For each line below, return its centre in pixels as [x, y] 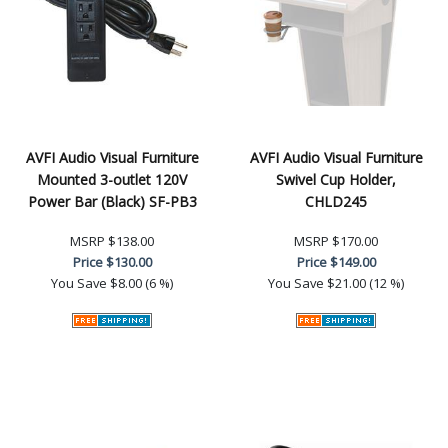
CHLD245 [336, 201]
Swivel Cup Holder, [336, 179]
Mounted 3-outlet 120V [112, 179]
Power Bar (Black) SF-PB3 [112, 201]
